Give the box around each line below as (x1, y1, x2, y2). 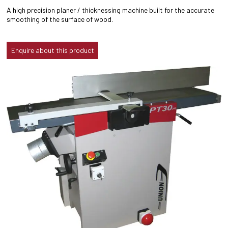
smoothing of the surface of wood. (7, 14, 113, 23)
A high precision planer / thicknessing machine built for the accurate (7, 5, 215, 14)
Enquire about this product (11, 45, 94, 54)
